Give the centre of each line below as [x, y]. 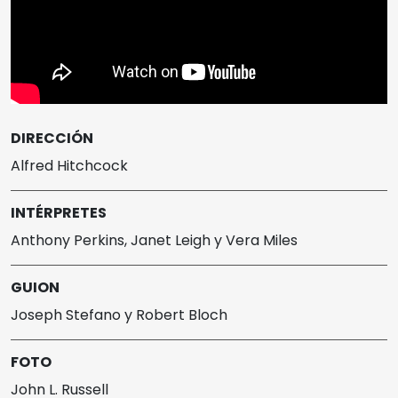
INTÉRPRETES [59, 213]
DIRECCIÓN [52, 139]
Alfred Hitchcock [69, 166]
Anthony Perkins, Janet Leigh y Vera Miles [154, 241]
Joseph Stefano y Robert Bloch [119, 315]
